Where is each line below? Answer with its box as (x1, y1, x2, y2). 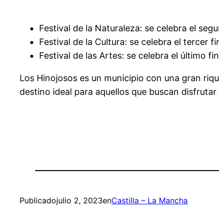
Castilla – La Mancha (111, 196, 188, 206)
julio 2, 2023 (56, 196, 103, 206)
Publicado (20, 196, 56, 206)
